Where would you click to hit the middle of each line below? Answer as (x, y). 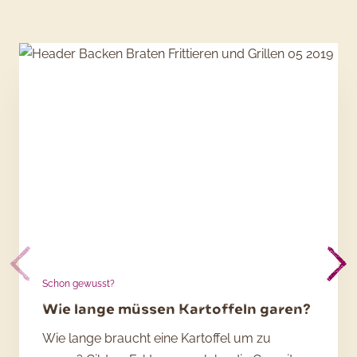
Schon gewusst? (79, 284)
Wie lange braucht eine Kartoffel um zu (157, 338)
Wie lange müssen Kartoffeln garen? (177, 309)
